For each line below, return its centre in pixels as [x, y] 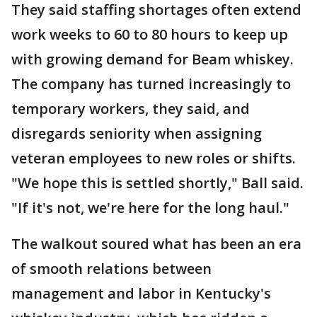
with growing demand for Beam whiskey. [152, 59]
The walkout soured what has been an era [156, 244]
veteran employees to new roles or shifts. [154, 158]
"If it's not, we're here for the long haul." [150, 208]
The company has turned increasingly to [151, 84]
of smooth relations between [111, 269]
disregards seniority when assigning [137, 134]
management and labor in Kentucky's [141, 294]
